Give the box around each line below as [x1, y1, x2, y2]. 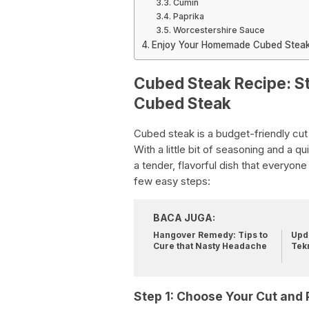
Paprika [172, 11, 204, 21]
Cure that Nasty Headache [153, 241, 267, 252]
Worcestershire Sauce [172, 25, 265, 35]
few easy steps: [134, 175, 210, 188]
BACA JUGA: [153, 212, 215, 224]
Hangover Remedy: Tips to [153, 230, 268, 241]
